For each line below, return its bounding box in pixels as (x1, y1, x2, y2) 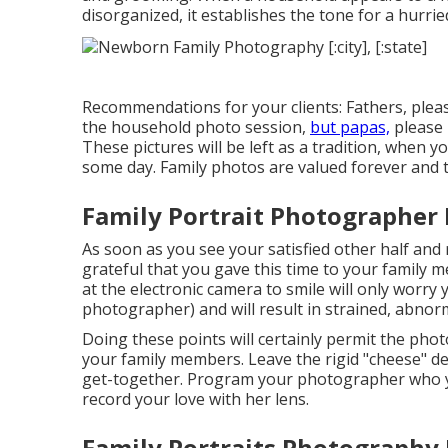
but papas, (310, 115, 390, 138)
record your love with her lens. (82, 387, 309, 410)
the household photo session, (82, 115, 310, 138)
